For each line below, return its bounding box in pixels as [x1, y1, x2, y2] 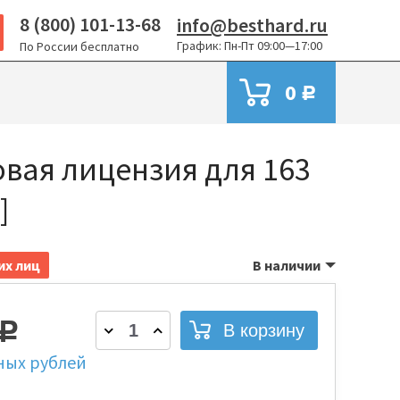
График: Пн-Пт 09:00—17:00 [177, 37, 322, 54]
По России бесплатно [20, 38, 139, 54]
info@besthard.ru [177, 12, 328, 37]
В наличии [253, 256, 321, 274]
